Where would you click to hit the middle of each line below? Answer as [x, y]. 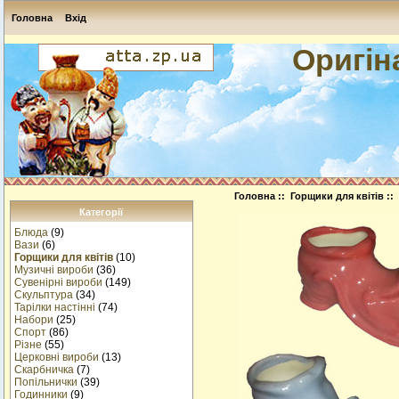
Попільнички [46, 383]
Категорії [102, 212]
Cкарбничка [45, 370]
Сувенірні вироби [59, 283]
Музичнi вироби [54, 270]
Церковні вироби [57, 358]
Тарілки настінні [55, 308]
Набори [34, 320]
